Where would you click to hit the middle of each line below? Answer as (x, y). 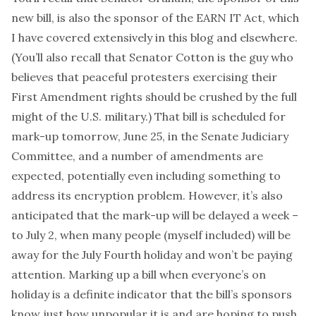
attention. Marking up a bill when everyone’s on (139, 274)
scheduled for (249, 116)
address (35, 195)
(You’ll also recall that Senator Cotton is (120, 57)
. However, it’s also (233, 195)
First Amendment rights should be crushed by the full (154, 97)
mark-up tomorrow (65, 136)
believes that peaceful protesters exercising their (144, 77)
